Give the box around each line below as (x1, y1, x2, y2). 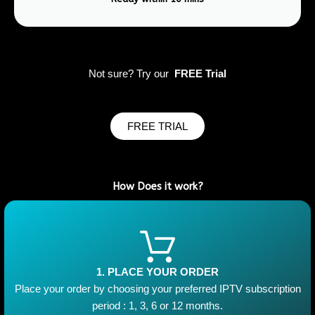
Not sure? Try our (89, 67, 174, 79)
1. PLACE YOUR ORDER (96, 266, 219, 278)
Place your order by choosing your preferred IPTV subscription (14, 283, 301, 295)
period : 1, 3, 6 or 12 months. (92, 300, 223, 311)
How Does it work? (112, 180, 203, 193)
